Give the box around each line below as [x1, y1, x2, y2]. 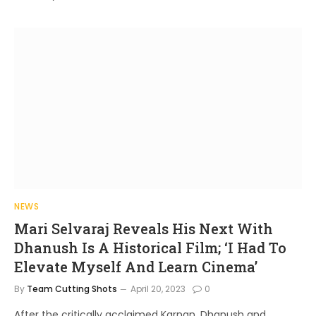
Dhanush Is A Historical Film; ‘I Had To [14, 238, 286, 257]
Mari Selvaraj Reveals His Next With [14, 219, 273, 238]
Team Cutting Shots [27, 283, 117, 295]
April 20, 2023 [130, 283, 186, 295]
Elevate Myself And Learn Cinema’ [14, 257, 257, 276]
